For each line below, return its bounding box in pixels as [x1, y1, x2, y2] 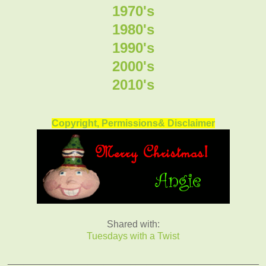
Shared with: [106, 218, 160, 229]
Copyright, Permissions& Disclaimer [51, 118, 215, 128]
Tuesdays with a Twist [87, 230, 179, 241]
